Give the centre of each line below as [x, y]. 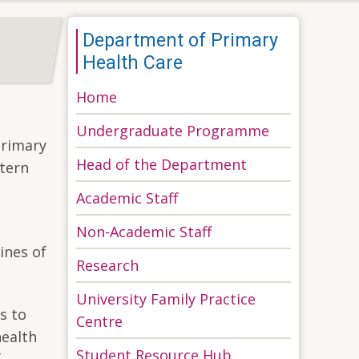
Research [108, 265]
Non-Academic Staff [144, 231]
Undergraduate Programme [173, 130]
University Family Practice [166, 298]
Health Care [133, 62]
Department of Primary [181, 40]
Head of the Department [162, 164]
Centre [100, 321]
